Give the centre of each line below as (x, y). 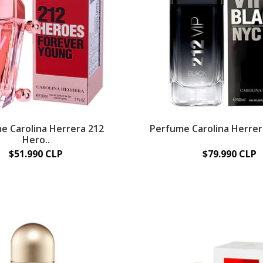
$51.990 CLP (36, 154)
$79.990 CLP (230, 154)
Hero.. (36, 140)
